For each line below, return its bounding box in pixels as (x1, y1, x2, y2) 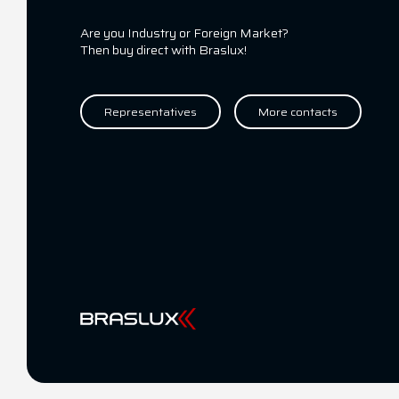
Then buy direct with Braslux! (80, 41, 247, 60)
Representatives (104, 103, 197, 120)
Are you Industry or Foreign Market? (80, 24, 289, 43)
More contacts (258, 103, 338, 120)
